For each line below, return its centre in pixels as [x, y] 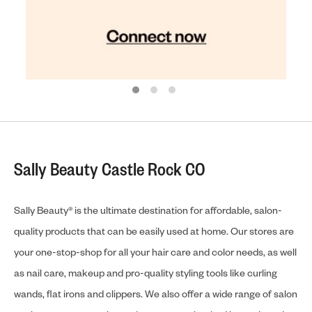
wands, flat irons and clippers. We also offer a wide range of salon [156, 294]
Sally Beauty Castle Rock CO [110, 169]
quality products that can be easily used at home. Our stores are [154, 231]
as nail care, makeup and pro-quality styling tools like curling [146, 273]
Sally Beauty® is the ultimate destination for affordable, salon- [148, 210]
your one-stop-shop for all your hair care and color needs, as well [155, 252]
